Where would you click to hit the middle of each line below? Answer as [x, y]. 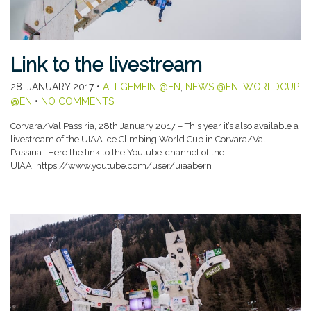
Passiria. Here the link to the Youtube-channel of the [117, 152]
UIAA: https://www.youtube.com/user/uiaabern [111, 165]
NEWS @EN [212, 86]
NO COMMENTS [77, 101]
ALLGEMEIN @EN [142, 86]
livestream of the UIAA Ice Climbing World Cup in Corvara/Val [138, 139]
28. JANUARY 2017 [52, 86]
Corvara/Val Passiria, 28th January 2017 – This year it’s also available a [154, 126]
